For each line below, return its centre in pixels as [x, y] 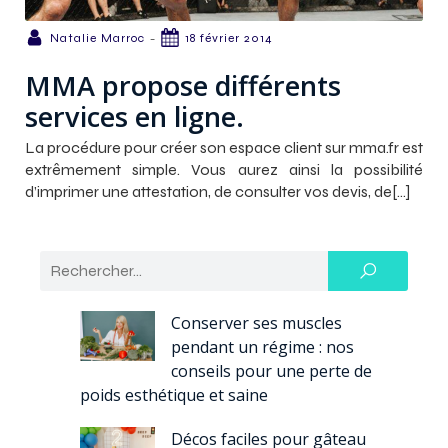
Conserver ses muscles [256, 322]
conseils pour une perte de [271, 370]
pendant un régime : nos [262, 346]
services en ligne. [134, 116]
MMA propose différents [183, 85]
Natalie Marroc [97, 37]
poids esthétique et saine [174, 394]
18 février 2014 [229, 37]
